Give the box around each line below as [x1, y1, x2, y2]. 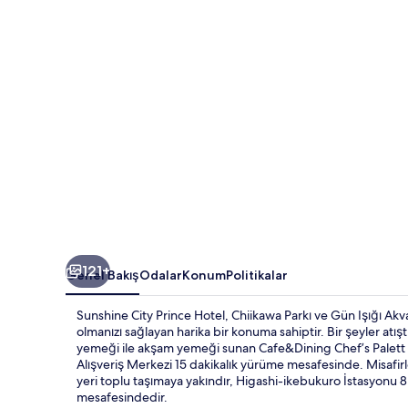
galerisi [65, 3, 140, 29]
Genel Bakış [66, 266, 139, 283]
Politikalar [226, 266, 288, 283]
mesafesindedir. [76, 388, 168, 405]
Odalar [139, 266, 182, 283]
